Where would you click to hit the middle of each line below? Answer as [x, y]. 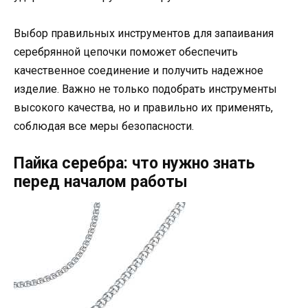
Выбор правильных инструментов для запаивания [144, 34]
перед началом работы [101, 182]
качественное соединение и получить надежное [139, 71]
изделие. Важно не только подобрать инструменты [145, 89]
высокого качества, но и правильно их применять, [143, 108]
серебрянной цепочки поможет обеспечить [126, 52]
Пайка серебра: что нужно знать [134, 164]
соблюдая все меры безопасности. [104, 126]
